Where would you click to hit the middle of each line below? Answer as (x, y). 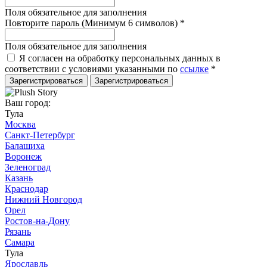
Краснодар (27, 189)
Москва (20, 124)
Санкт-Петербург (40, 135)
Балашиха (25, 146)
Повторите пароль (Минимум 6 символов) (92, 23)
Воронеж (23, 156)
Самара (20, 242)
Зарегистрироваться (46, 81)
